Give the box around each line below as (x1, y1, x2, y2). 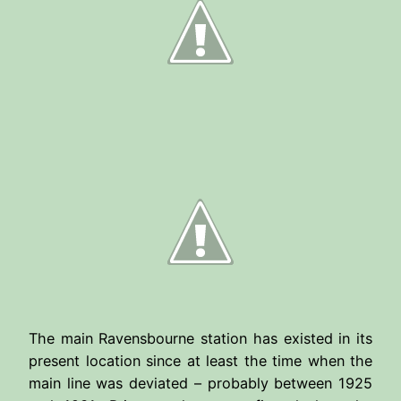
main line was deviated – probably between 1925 (29, 373, 372, 392)
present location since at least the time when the (29, 351, 372, 370)
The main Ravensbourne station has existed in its (29, 328, 372, 347)
